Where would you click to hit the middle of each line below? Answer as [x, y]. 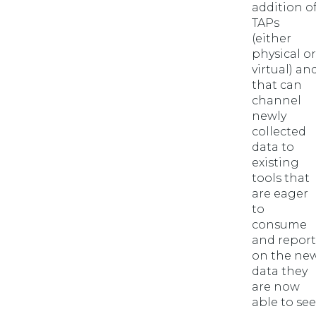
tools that [281, 178]
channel [276, 101]
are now [276, 287]
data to [273, 147]
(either [272, 38]
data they [280, 271]
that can [277, 85]
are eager [280, 194]
